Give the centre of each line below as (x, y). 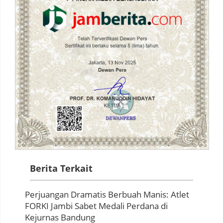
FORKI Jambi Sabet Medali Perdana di (96, 206)
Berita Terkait (61, 168)
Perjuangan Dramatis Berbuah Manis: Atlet (107, 194)
